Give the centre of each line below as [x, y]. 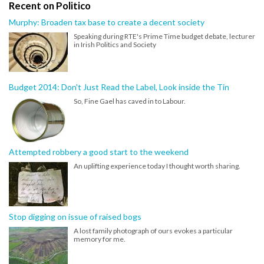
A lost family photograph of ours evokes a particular [153, 230]
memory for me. [100, 239]
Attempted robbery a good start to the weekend [99, 151]
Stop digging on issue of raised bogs [75, 216]
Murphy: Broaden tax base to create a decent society [107, 22]
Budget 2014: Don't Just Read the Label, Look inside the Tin [119, 87]
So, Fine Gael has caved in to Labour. [130, 101]
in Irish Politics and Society [115, 44]
